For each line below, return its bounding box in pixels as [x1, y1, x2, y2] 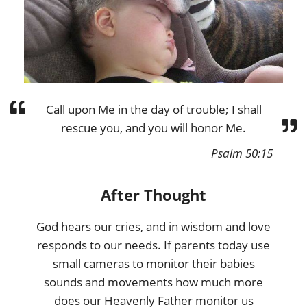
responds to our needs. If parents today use [37, 236, 270, 253]
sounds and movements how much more [44, 273, 263, 290]
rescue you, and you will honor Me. [61, 119, 246, 136]
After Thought [101, 184, 206, 205]
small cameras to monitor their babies [52, 255, 255, 271]
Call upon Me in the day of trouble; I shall [45, 101, 262, 117]
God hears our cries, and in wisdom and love [36, 218, 271, 234]
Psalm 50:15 [211, 145, 273, 161]
